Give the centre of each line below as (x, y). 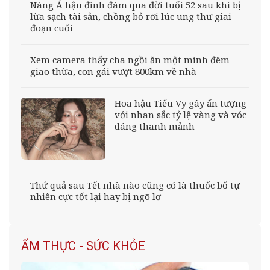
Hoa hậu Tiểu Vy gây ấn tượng (180, 103)
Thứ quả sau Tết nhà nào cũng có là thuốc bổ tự (135, 185)
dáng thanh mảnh (154, 126)
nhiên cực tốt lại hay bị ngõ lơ (96, 196)
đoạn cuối (52, 28)
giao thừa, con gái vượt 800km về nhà (113, 71)
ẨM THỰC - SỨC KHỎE (83, 246)
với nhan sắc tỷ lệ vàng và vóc (180, 115)
